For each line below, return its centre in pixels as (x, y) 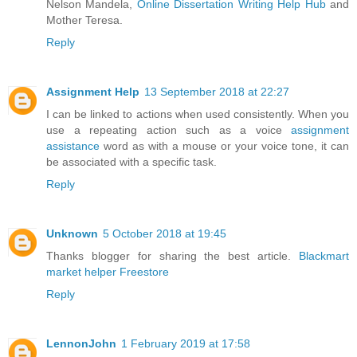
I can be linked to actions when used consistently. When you (198, 114)
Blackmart (324, 255)
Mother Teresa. (84, 20)
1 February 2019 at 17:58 (186, 343)
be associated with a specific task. (131, 161)
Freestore (144, 271)
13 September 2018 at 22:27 (217, 91)
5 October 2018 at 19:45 (165, 233)
